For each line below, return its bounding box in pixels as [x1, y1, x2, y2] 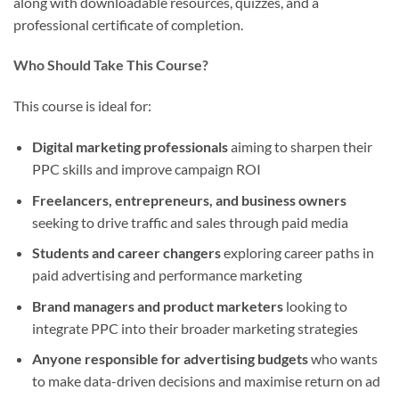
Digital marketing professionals [31, 137, 228, 155]
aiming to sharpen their [227, 137, 372, 155]
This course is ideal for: [13, 97, 151, 115]
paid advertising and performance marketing [31, 266, 302, 284]
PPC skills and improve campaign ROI [31, 159, 261, 177]
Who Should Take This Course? [13, 56, 208, 74]
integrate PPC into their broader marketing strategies [31, 319, 358, 337]
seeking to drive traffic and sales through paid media [31, 213, 348, 231]
